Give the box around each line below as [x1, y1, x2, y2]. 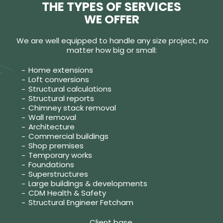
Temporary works [28, 149, 92, 160]
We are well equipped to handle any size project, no [16, 35, 209, 46]
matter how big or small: [66, 44, 157, 55]
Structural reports [28, 93, 94, 104]
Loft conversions [28, 74, 89, 85]
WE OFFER [84, 11, 139, 27]
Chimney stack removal [28, 102, 116, 113]
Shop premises [28, 140, 84, 151]
